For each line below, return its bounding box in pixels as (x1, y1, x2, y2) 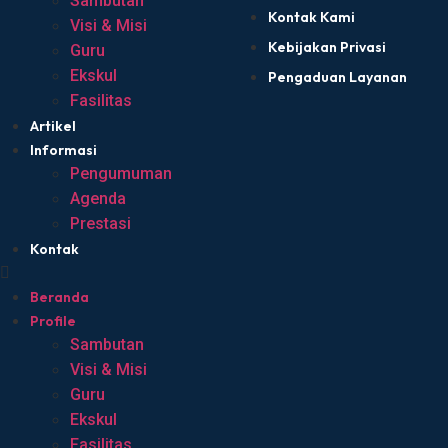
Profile (30, 312, 76, 331)
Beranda (30, 288, 89, 307)
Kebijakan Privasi (267, 38, 386, 57)
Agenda (70, 189, 126, 209)
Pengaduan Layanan (267, 68, 407, 87)
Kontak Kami (267, 8, 355, 27)
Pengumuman (70, 164, 172, 184)
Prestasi (70, 214, 131, 234)
